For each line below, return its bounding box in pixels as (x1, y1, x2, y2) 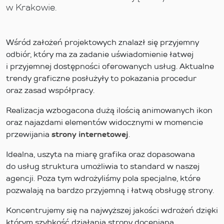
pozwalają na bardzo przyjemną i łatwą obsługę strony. (6, 185, 214, 195)
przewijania (6, 129, 51, 139)
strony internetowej (51, 129, 128, 139)
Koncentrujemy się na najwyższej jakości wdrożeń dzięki (6, 205, 218, 215)
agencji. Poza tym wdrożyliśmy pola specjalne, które (6, 173, 200, 183)
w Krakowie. (6, 1, 56, 13)
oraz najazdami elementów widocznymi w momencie (6, 117, 203, 127)
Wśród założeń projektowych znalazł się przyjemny (6, 37, 199, 47)
